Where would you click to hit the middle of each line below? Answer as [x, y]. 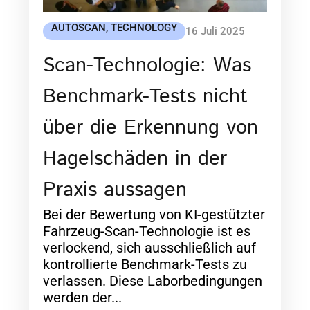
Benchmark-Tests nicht [146, 97]
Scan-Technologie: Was [147, 66]
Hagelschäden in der [135, 159]
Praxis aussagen [115, 191]
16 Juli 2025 [216, 31]
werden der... [83, 298]
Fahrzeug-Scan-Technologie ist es [147, 231]
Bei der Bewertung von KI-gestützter [154, 215]
